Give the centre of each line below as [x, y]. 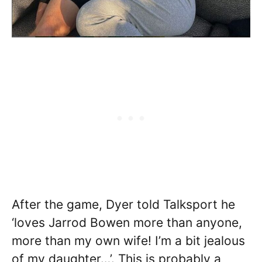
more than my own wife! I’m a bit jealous [128, 240]
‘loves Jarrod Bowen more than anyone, [127, 222]
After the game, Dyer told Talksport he [123, 204]
